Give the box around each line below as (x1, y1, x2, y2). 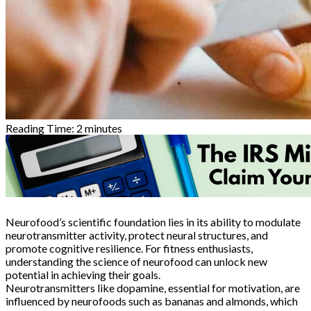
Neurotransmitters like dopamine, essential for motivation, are (6, 280, 300, 294)
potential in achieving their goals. (6, 267, 160, 281)
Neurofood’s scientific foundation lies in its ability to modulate (6, 215, 301, 228)
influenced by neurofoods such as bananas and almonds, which (6, 294, 298, 308)
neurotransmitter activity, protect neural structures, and (6, 228, 268, 242)
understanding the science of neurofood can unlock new (6, 254, 267, 268)
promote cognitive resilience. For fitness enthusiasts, (6, 241, 253, 255)
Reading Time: (6, 121, 76, 135)
